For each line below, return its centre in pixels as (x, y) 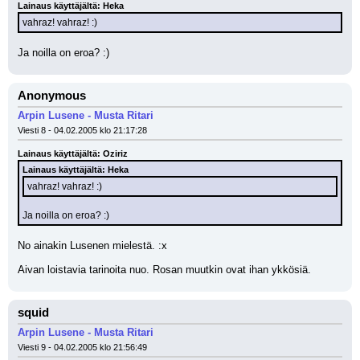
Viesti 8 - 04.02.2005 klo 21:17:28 (82, 130)
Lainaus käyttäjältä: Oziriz (73, 153)
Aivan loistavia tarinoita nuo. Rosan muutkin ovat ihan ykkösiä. (164, 270)
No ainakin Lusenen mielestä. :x (94, 245)
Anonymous (52, 96)
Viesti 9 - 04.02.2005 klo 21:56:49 (82, 347)
